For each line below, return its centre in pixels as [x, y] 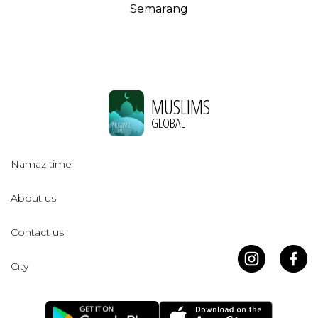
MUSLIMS [180, 106]
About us [33, 198]
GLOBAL [168, 122]
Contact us [37, 232]
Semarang [159, 9]
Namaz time [41, 164]
